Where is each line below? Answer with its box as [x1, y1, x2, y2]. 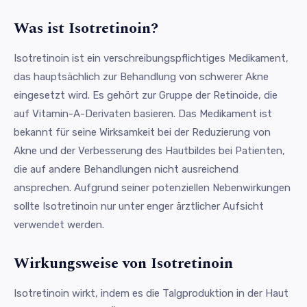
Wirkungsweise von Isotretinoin [14, 251, 233, 275]
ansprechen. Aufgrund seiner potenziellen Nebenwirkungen [14, 181, 291, 194]
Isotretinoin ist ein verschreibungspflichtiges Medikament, [14, 51, 288, 64]
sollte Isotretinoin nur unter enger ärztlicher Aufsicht [14, 199, 264, 212]
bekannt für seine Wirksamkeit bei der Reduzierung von [14, 125, 271, 138]
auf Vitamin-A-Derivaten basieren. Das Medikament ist [14, 107, 272, 120]
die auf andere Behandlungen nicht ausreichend [14, 162, 238, 175]
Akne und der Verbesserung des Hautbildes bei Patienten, [14, 144, 285, 157]
